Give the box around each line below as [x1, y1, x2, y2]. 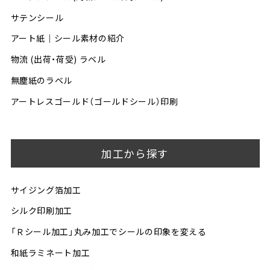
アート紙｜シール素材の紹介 [10, 32, 125, 45]
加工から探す [101, 146, 169, 162]
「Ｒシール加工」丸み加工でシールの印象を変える [10, 225, 207, 238]
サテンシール [10, 11, 64, 24]
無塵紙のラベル [10, 74, 73, 86]
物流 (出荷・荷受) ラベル [10, 53, 106, 66]
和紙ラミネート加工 [10, 246, 90, 259]
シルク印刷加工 [10, 204, 73, 217]
